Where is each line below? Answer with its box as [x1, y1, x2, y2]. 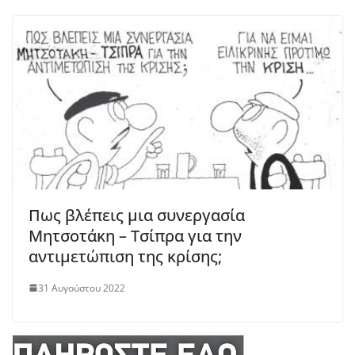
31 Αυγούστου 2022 [38, 281, 125, 295]
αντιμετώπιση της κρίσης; [29, 245, 222, 267]
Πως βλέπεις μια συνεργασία [29, 204, 245, 226]
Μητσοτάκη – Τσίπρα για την [29, 224, 242, 246]
